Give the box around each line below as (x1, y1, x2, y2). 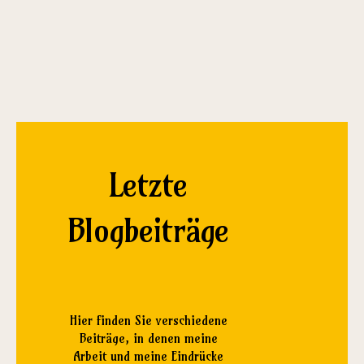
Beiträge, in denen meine (79, 330, 218, 346)
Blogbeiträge (67, 210, 228, 251)
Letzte (108, 164, 187, 206)
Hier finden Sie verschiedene (69, 312, 227, 328)
